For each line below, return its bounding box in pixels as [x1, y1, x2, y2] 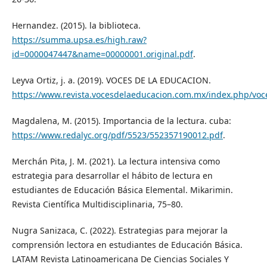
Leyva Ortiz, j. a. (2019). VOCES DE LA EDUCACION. [11, 74, 211, 86]
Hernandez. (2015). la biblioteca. [11, 19, 141, 31]
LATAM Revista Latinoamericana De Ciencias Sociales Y [11, 253, 229, 265]
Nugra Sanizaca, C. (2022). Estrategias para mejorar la [11, 224, 228, 236]
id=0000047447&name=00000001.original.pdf [11, 48, 193, 60]
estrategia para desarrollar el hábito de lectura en [11, 169, 213, 181]
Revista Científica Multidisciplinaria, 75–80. [11, 198, 183, 210]
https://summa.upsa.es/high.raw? [11, 33, 147, 45]
